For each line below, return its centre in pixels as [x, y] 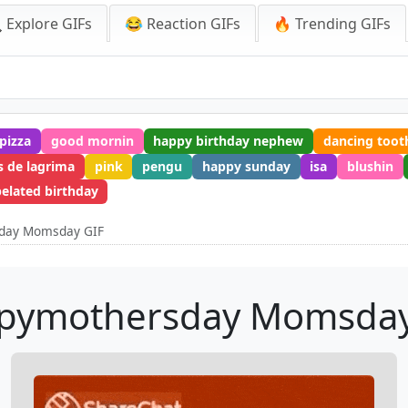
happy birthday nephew [229, 140]
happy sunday [246, 166]
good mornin [92, 140]
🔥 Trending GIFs [332, 24]
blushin [370, 166]
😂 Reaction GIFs [183, 24]
